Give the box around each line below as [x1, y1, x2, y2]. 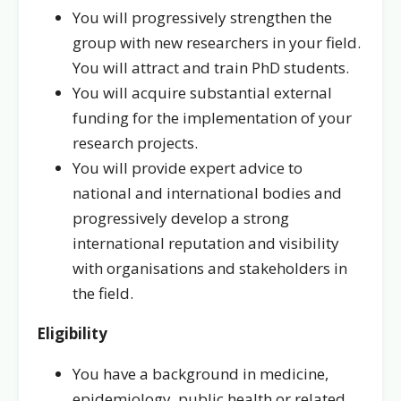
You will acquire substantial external [73, 82, 332, 103]
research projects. [73, 132, 198, 153]
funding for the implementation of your [73, 107, 352, 128]
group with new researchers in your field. [73, 32, 361, 53]
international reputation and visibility [73, 233, 339, 253]
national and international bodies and [73, 183, 342, 203]
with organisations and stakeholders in [73, 258, 347, 278]
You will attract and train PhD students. [73, 57, 349, 78]
